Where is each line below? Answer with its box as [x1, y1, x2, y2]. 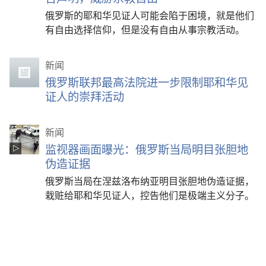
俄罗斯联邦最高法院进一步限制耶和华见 [45, 74, 248, 90]
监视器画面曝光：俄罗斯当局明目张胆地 [45, 141, 248, 157]
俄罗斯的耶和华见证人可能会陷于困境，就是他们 [45, 8, 254, 22]
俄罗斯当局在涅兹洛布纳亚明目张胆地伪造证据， [45, 173, 254, 188]
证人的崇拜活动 [45, 88, 124, 104]
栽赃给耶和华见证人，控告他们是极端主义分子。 [45, 188, 254, 202]
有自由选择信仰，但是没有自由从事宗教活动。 [45, 22, 245, 36]
